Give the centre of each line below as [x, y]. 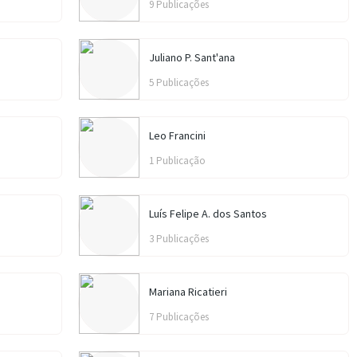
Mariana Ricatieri [188, 292]
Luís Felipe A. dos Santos [208, 214]
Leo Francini [177, 135]
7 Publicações [179, 317]
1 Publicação [177, 161]
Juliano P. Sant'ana [192, 57]
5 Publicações [179, 82]
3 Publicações [179, 239]
